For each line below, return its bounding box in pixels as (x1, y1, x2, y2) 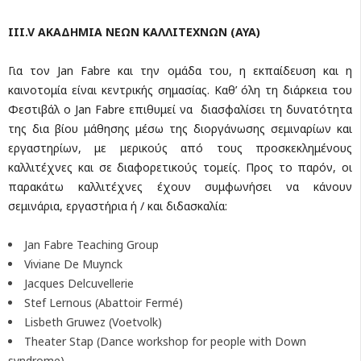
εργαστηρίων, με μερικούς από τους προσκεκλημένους (8, 139, 352, 156)
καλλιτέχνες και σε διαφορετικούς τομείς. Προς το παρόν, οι (8, 159, 352, 175)
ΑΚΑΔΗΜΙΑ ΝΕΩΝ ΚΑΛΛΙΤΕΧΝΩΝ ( (35, 23, 235, 39)
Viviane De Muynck (24, 255, 122, 272)
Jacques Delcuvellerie (24, 275, 134, 291)
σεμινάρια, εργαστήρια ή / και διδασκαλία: (8, 197, 227, 214)
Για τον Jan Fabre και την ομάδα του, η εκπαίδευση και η (8, 62, 352, 78)
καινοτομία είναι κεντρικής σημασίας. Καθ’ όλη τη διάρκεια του (8, 81, 352, 98)
